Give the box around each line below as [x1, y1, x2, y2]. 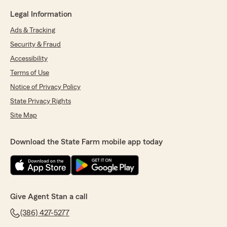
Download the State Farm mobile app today [10, 138, 163, 146]
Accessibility [10, 55, 48, 63]
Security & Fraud [10, 41, 61, 49]
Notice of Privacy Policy [10, 84, 81, 91]
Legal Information [10, 10, 72, 19]
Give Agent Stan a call [10, 193, 88, 201]
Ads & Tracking [10, 27, 55, 34]
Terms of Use [10, 69, 49, 77]
